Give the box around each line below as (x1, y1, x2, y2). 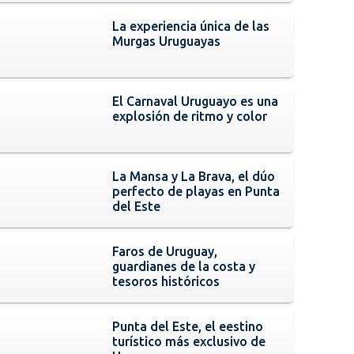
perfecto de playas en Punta (112, 183, 281, 198)
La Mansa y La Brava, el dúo (112, 168, 276, 183)
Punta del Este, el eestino (112, 318, 264, 333)
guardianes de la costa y (112, 258, 256, 273)
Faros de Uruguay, (112, 243, 218, 258)
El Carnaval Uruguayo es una (112, 93, 279, 108)
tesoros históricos (112, 273, 220, 288)
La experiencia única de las (112, 18, 270, 33)
